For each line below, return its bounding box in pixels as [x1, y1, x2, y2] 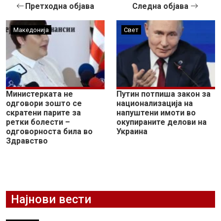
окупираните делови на [116, 117, 207, 127]
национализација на [116, 98, 193, 108]
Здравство [6, 136, 48, 146]
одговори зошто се [6, 98, 82, 108]
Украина [116, 126, 147, 136]
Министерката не [6, 89, 73, 99]
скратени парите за [6, 108, 81, 117]
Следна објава [132, 1, 190, 11]
